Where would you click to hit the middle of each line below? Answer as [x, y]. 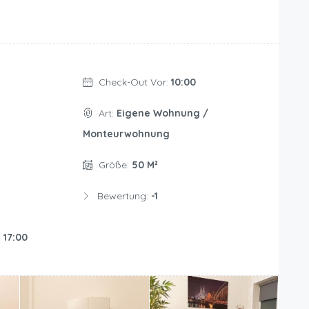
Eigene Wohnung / [162, 113]
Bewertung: [124, 196]
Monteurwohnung [126, 134]
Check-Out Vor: [134, 82]
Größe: [115, 165]
